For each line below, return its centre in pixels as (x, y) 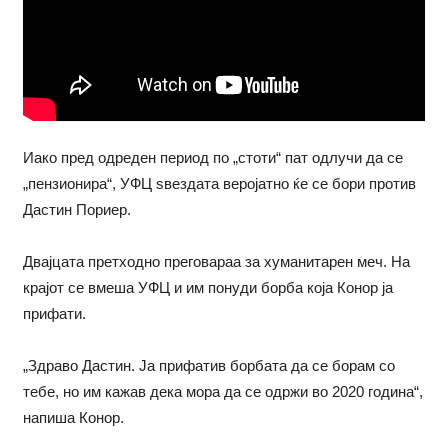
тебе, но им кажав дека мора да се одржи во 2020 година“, (222, 392)
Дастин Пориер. (76, 210)
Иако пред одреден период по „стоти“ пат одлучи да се (212, 158)
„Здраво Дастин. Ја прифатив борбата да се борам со (208, 366)
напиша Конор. (73, 418)
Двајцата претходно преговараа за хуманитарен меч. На (216, 262)
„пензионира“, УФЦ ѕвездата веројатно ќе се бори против (219, 184)
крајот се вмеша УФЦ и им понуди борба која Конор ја (207, 288)
